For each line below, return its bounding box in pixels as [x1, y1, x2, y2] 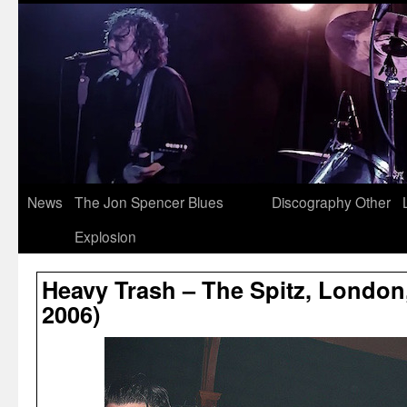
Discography [272, 192, 352, 212]
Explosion [74, 226, 136, 246]
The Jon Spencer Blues [74, 192, 223, 212]
